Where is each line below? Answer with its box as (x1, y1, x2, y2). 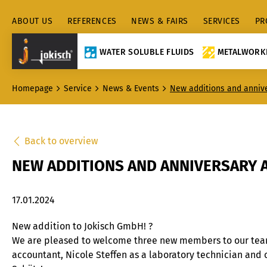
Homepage (12, 83, 53, 94)
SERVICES (203, 16, 240, 26)
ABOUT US (12, 16, 53, 26)
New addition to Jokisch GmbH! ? (12, 221, 153, 232)
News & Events (103, 83, 159, 94)
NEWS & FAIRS (131, 16, 188, 26)
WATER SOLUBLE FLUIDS (100, 46, 194, 57)
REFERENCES (67, 16, 117, 26)
